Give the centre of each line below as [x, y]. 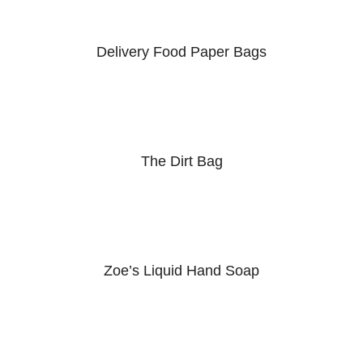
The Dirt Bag [181, 161]
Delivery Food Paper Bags [181, 51]
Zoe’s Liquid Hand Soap [181, 270]
